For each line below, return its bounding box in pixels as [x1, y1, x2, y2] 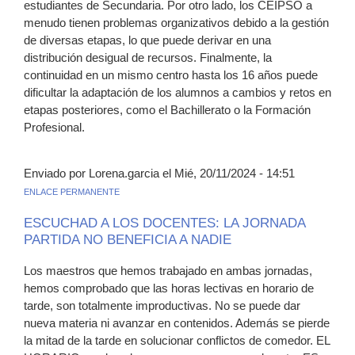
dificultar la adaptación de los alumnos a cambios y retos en [24, 85, 331, 99]
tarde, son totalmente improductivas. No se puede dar [24, 298, 300, 312]
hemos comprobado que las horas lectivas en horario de [24, 281, 314, 295]
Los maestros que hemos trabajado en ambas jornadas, [24, 263, 312, 277]
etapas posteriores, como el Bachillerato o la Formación [24, 102, 311, 116]
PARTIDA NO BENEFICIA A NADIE [24, 231, 231, 247]
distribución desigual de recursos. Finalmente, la [24, 50, 272, 64]
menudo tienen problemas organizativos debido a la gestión [24, 15, 329, 29]
